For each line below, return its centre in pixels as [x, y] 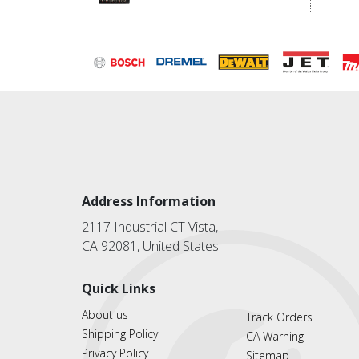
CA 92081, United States [150, 246]
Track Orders [279, 317]
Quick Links [119, 289]
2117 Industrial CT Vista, [150, 227]
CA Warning [275, 337]
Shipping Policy [120, 334]
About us [105, 315]
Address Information [149, 202]
